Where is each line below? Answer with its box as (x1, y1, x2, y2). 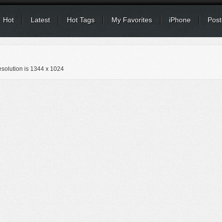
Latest (31, 16, 50, 24)
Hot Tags (67, 16, 95, 24)
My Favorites (111, 16, 152, 24)
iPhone (169, 16, 191, 24)
